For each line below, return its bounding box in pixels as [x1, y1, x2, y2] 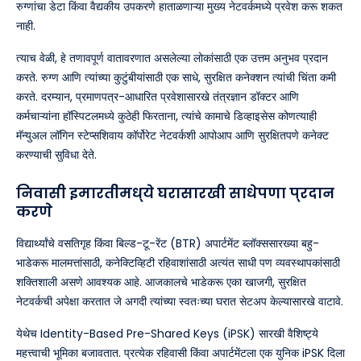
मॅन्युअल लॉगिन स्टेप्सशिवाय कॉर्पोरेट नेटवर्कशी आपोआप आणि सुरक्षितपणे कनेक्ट [16, 127, 329, 144]
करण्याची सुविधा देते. [16, 147, 97, 164]
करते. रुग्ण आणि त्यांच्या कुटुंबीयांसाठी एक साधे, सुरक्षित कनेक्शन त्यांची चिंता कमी [16, 69, 336, 86]
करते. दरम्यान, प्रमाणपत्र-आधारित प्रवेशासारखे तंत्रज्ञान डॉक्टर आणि [16, 89, 299, 106]
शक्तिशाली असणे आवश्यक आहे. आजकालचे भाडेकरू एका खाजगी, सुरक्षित [16, 274, 306, 291]
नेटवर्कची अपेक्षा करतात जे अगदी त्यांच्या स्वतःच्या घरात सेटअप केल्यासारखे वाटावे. [16, 293, 343, 310]
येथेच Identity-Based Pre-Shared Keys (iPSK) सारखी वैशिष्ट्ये [16, 326, 318, 342]
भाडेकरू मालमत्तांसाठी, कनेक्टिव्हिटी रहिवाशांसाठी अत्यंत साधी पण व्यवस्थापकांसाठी [16, 255, 340, 272]
